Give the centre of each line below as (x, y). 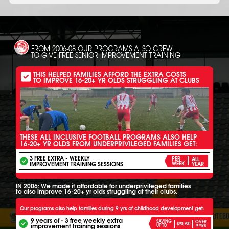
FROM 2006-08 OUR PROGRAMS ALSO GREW (102, 48)
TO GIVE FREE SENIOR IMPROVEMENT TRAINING (106, 55)
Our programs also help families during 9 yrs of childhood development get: (112, 208)
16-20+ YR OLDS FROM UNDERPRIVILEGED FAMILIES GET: (109, 143)
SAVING (164, 221)
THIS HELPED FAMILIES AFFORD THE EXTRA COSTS (110, 74)
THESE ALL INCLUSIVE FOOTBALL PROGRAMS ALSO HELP (109, 136)
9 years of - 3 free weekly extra (77, 221)
